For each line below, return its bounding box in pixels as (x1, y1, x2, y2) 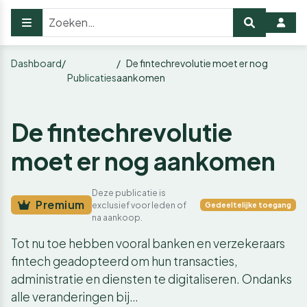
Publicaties (67, 71, 116, 84)
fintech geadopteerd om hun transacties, (11, 254, 238, 269)
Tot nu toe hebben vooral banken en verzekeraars (11, 236, 285, 251)
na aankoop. (92, 212, 143, 223)
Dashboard (11, 57, 62, 69)
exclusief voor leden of (92, 199, 187, 210)
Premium (33, 197, 85, 212)
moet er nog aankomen (11, 146, 275, 176)
